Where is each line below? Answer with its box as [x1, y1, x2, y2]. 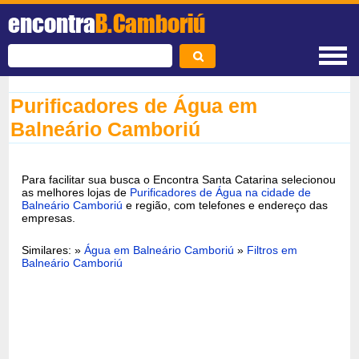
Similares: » [22, 243, 85, 256]
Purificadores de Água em [10, 95, 258, 117]
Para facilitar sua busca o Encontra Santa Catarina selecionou [22, 172, 337, 186]
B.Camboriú [95, 8, 205, 38]
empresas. [22, 211, 76, 224]
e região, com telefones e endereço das [123, 198, 329, 212]
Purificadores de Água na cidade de [130, 185, 312, 199]
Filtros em [247, 243, 298, 256]
